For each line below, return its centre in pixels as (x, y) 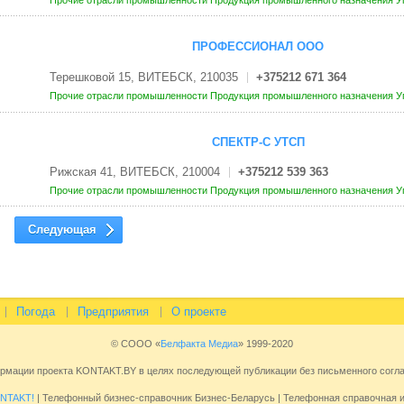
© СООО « (136, 344)
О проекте (198, 312)
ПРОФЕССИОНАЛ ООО (258, 47)
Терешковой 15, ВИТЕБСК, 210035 (143, 77)
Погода (35, 312)
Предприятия (113, 312)
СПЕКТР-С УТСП (258, 142)
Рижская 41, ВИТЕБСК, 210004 (134, 172)
